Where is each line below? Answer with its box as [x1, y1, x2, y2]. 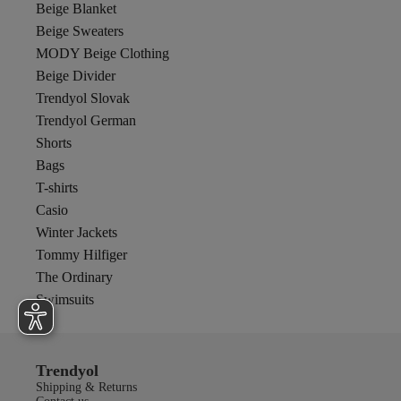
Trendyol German [36, 113, 136, 128]
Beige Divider [36, 68, 115, 83]
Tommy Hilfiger [36, 247, 127, 262]
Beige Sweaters [36, 23, 124, 38]
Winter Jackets [36, 225, 117, 240]
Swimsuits [36, 292, 94, 307]
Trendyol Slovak [36, 90, 130, 106]
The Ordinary [36, 269, 113, 285]
